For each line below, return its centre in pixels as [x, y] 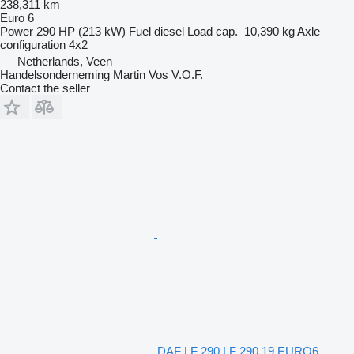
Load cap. [213, 31]
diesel [169, 31]
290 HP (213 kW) [81, 31]
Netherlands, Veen [65, 61]
